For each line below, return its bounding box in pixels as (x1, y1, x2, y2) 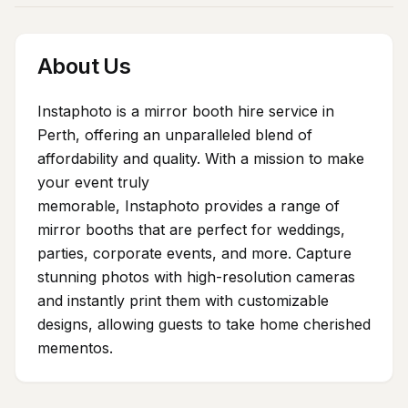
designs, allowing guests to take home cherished (37, 315, 371, 333)
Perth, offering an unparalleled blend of (37, 126, 312, 144)
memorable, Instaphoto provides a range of (37, 197, 340, 215)
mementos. (37, 339, 113, 357)
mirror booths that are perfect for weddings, (37, 220, 345, 239)
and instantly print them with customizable (37, 291, 329, 310)
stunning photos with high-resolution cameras (37, 268, 355, 286)
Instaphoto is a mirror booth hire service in (37, 102, 334, 120)
